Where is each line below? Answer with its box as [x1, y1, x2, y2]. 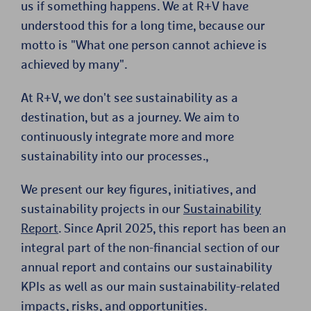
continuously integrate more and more [21, 128, 234, 144]
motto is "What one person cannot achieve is [21, 37, 267, 52]
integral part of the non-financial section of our [21, 239, 280, 255]
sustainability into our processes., [21, 148, 208, 163]
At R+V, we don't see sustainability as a [21, 90, 238, 105]
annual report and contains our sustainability [21, 259, 272, 274]
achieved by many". [21, 56, 127, 72]
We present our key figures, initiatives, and [21, 181, 256, 196]
